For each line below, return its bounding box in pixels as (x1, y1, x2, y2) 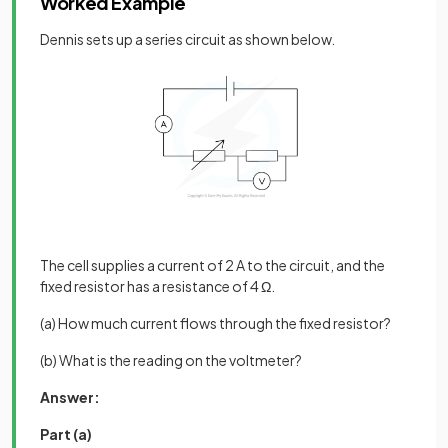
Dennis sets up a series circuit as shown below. (40, 30, 335, 49)
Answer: (40, 388, 100, 407)
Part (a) (40, 425, 92, 444)
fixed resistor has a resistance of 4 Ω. (40, 277, 275, 296)
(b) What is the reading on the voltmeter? (40, 351, 302, 370)
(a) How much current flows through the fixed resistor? (40, 314, 391, 333)
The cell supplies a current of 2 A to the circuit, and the (40, 256, 385, 275)
